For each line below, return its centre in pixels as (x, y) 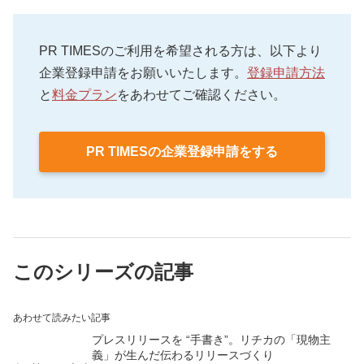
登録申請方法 (286, 73)
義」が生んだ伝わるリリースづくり (182, 355)
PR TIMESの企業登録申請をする (182, 152)
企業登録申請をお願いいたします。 (143, 73)
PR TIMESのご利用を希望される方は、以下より (180, 51)
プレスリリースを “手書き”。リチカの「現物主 (211, 340)
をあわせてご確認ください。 (201, 95)
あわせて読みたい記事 (62, 318)
